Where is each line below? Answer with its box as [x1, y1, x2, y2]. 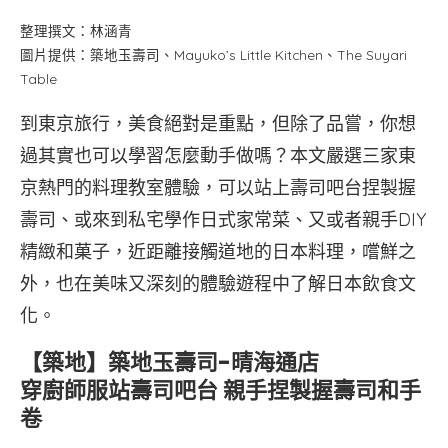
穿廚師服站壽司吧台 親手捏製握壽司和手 [20, 375, 421, 406]
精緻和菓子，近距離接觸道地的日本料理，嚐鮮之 [20, 240, 416, 263]
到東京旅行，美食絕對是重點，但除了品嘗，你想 [20, 112, 416, 135]
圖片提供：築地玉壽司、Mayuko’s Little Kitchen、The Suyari [20, 46, 407, 63]
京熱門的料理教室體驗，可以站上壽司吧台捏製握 [20, 176, 416, 199]
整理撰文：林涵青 [20, 22, 132, 39]
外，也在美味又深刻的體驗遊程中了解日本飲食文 [20, 272, 416, 295]
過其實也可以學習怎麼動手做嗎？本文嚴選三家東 [20, 144, 416, 167]
